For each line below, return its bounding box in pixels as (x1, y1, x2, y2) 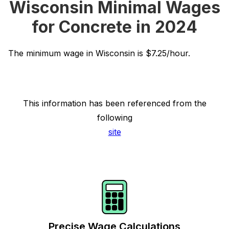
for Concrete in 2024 (32, 17, 197, 37)
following (97, 112, 132, 123)
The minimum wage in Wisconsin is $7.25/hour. (8, 48, 190, 58)
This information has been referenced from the (22, 98, 207, 108)
